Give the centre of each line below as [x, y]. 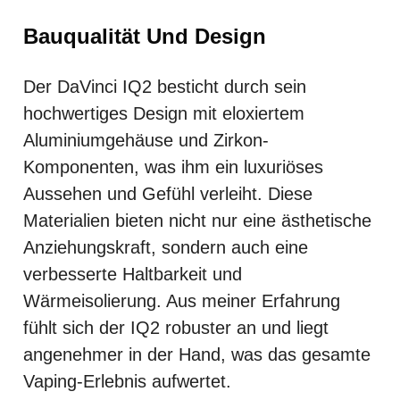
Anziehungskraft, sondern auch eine [166, 247]
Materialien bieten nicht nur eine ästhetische [197, 220]
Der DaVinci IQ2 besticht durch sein [165, 86]
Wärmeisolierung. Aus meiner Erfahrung [182, 300]
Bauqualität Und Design [145, 36]
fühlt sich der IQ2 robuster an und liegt [176, 327]
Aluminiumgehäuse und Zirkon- [146, 140]
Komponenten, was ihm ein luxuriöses [173, 167]
